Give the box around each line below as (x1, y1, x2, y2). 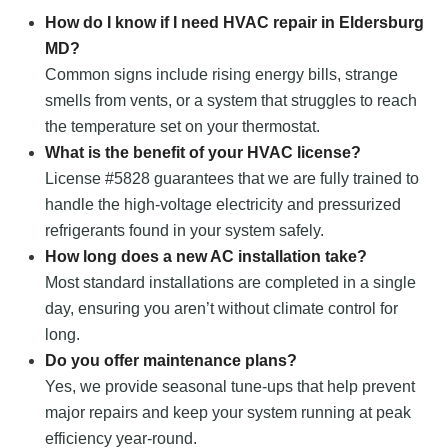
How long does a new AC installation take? (45, 248, 367, 266)
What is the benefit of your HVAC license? (45, 144, 361, 162)
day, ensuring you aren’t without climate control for (45, 300, 398, 318)
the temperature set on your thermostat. (45, 118, 320, 136)
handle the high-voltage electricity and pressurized (45, 196, 401, 214)
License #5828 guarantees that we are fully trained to (45, 170, 419, 188)
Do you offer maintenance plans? (45, 352, 297, 370)
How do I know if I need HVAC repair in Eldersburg (45, 14, 424, 32)
